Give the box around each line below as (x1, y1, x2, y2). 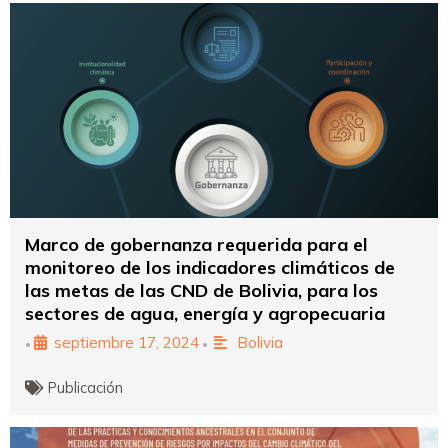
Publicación (48, 377, 124, 397)
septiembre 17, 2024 (54, 332, 199, 352)
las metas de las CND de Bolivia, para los (25, 278, 378, 302)
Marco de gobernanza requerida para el (25, 232, 368, 256)
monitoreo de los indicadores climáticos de (25, 255, 395, 279)
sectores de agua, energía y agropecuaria (25, 301, 385, 325)
